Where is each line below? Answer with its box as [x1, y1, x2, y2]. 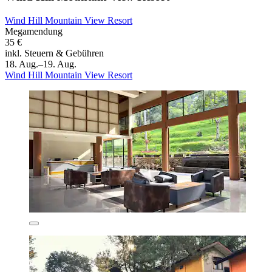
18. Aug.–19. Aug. [5, 58, 76, 69]
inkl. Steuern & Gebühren [5, 47, 104, 58]
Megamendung [5, 25, 63, 36]
